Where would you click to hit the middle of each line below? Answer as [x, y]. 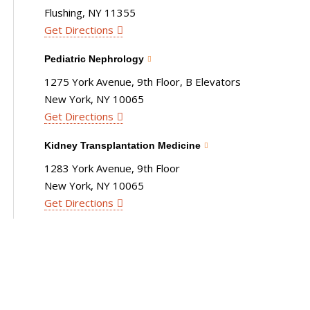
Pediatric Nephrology [94, 58]
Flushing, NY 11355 [90, 12]
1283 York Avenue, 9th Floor [112, 168]
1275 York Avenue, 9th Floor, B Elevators [143, 81]
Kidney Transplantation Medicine [123, 145]
